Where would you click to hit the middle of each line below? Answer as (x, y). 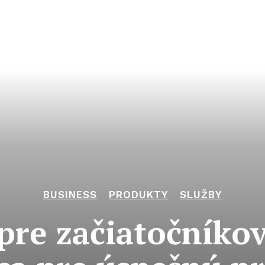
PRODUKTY (138, 195)
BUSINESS (70, 195)
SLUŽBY (201, 195)
